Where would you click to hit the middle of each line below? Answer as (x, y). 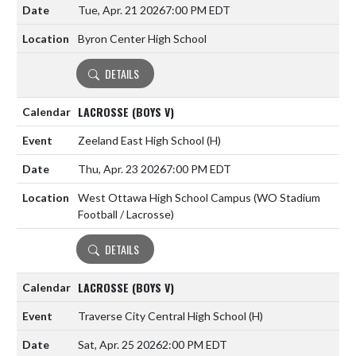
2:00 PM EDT (195, 345)
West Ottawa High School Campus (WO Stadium (199, 198)
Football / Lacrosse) (126, 215)
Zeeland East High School (142, 141)
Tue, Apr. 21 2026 (122, 10)
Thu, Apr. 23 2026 (122, 169)
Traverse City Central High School (163, 316)
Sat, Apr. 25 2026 (120, 345)
